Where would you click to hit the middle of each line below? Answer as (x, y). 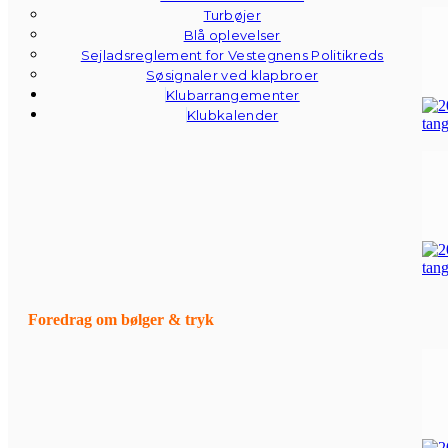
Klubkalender (232, 115)
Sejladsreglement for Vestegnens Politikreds (232, 55)
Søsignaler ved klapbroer (232, 75)
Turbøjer (232, 15)
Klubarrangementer (232, 95)
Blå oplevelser (232, 35)
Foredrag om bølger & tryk (121, 320)
